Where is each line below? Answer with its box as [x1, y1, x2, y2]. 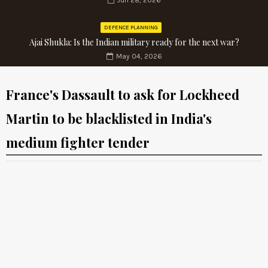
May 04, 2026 [115, 52, 162, 61]
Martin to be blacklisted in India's [6, 109, 212, 128]
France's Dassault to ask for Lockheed [6, 86, 239, 104]
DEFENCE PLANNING [104, 24, 158, 32]
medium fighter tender [6, 133, 150, 152]
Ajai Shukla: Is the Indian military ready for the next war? [29, 36, 239, 48]
